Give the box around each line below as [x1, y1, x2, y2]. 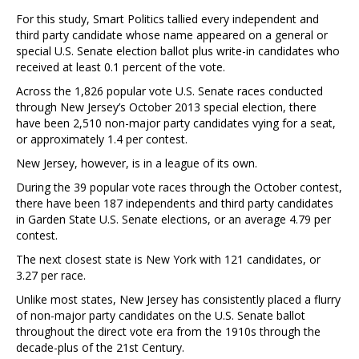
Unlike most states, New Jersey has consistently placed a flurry [16, 291, 341, 307]
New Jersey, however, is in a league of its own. [16, 155, 257, 171]
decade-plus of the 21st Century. [16, 339, 184, 355]
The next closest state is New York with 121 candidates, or [16, 251, 321, 267]
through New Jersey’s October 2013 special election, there [16, 99, 317, 115]
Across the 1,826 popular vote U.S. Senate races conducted [16, 83, 323, 99]
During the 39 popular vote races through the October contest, [16, 179, 342, 195]
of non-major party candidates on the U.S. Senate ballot [16, 307, 305, 323]
